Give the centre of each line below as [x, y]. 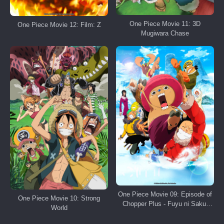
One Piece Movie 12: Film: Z [59, 25]
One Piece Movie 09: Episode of [165, 194]
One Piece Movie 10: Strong [59, 198]
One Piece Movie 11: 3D [165, 23]
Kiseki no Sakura [165, 213]
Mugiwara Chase [165, 33]
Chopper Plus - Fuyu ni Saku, [165, 204]
